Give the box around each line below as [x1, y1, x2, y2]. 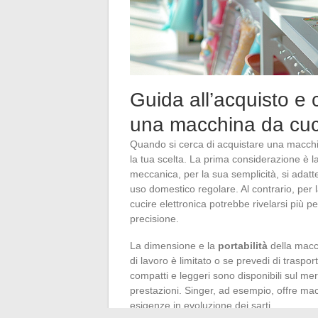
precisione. [130, 212, 179, 224]
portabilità [218, 239, 268, 251]
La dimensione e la [130, 239, 218, 251]
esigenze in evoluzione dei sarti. [130, 299, 273, 311]
